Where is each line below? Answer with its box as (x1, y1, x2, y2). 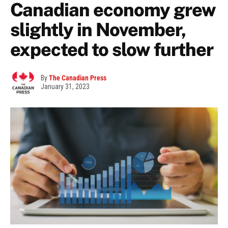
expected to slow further (10, 39, 213, 61)
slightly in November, (10, 19, 186, 41)
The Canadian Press (49, 74, 106, 82)
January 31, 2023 (41, 82, 90, 91)
